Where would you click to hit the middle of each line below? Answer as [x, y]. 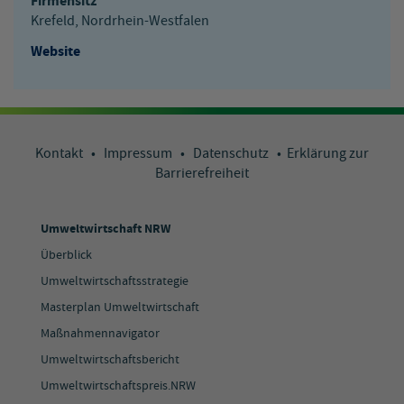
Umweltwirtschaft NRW [106, 229]
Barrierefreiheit [202, 173]
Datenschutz [235, 153]
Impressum [142, 153]
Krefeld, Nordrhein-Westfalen [120, 21]
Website [55, 51]
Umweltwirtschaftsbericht [110, 359]
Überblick [66, 255]
